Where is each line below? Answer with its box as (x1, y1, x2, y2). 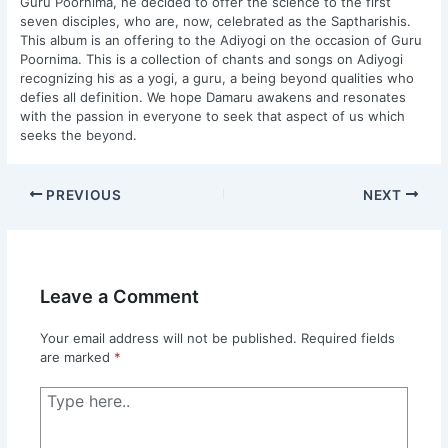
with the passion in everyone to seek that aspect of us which (20, 107, 406, 124)
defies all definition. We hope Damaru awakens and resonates (20, 88, 407, 105)
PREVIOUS (42, 186, 122, 203)
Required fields (300, 330, 395, 347)
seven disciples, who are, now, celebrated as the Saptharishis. (20, 12, 412, 29)
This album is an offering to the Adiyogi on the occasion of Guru (20, 31, 423, 48)
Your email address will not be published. (39, 330, 297, 347)
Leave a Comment (39, 284, 199, 307)
